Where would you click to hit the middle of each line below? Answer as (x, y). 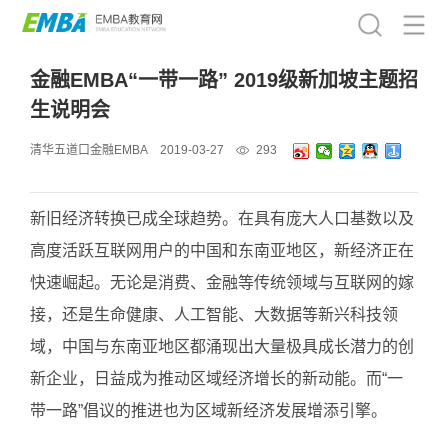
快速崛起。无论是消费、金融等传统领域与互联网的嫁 (222, 282)
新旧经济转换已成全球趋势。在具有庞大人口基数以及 (222, 218)
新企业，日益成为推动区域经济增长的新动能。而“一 (216, 378)
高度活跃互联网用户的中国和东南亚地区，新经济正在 (222, 250)
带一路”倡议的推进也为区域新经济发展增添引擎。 (208, 410)
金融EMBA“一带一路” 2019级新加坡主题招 (224, 80)
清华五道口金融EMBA (89, 150)
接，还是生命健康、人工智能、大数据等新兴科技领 (214, 314)
